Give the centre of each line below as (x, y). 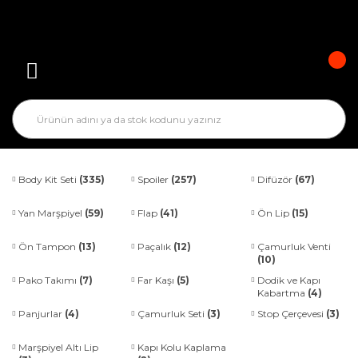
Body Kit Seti (49, 179)
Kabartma (282, 293)
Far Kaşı (157, 280)
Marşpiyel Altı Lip (58, 347)
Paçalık (156, 247)
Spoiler (155, 179)
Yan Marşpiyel (52, 213)
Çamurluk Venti (294, 247)
